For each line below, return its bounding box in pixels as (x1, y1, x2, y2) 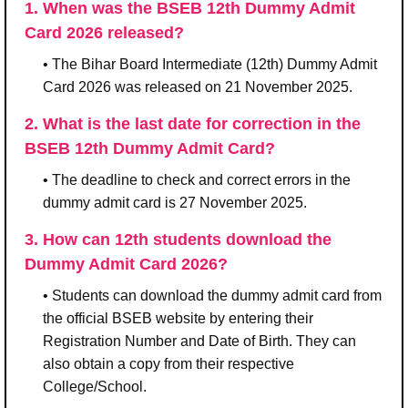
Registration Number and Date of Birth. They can (43, 333, 356, 350)
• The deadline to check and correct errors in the (43, 172, 351, 189)
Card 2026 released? (25, 24, 184, 43)
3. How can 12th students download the (25, 230, 331, 250)
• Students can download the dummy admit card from (43, 288, 382, 304)
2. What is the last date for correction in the (25, 115, 361, 134)
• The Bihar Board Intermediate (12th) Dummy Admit (43, 56, 377, 73)
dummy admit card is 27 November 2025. (43, 195, 307, 211)
